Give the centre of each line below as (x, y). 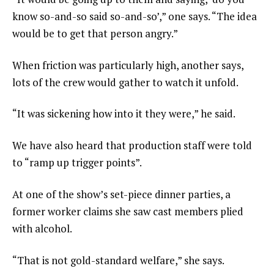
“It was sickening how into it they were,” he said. (124, 114)
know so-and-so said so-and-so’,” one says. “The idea (135, 16)
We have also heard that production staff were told (132, 146)
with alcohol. (42, 228)
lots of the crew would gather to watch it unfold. (125, 82)
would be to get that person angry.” (95, 33)
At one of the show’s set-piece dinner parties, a (121, 194)
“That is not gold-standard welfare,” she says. (118, 260)
